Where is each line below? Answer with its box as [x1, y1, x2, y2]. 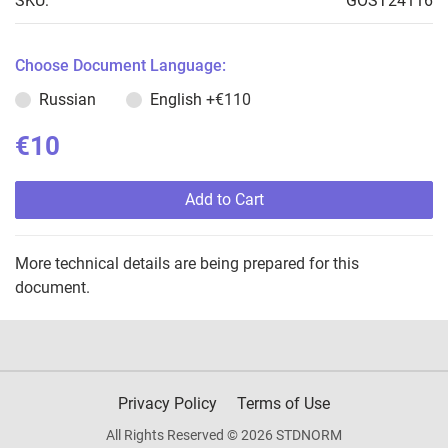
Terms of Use [237, 394, 330, 414]
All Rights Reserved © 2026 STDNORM [106, 427, 342, 444]
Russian [39, 90, 96, 110]
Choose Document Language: [15, 56, 226, 76]
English [150, 90, 206, 110]
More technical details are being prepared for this [15, 254, 359, 274]
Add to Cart [184, 190, 264, 210]
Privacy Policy [118, 394, 217, 414]
